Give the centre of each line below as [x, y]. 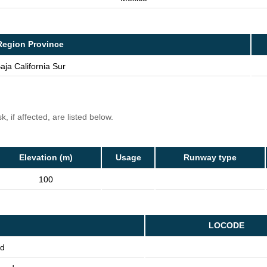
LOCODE [226, 226]
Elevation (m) [46, 158]
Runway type [210, 158]
